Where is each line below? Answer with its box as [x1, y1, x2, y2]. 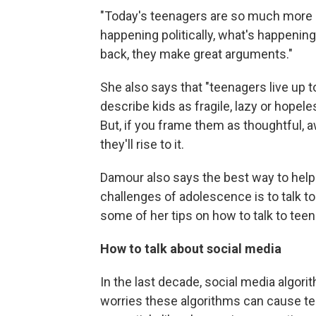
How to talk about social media [100, 241, 281, 256]
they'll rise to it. [100, 137, 184, 152]
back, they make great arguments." [100, 47, 293, 61]
